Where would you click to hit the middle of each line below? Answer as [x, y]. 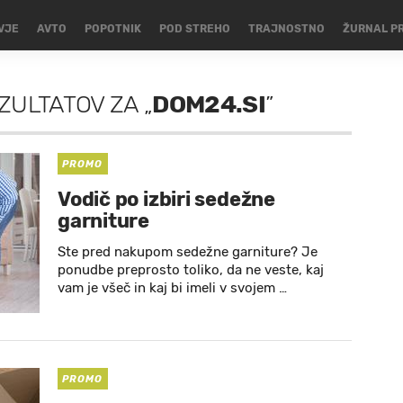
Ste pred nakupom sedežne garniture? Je [188, 252]
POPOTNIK [112, 29]
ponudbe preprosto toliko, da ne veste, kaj [191, 270]
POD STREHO [194, 29]
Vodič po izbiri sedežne [166, 199]
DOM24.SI [209, 104]
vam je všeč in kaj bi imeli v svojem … [172, 288]
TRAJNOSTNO [286, 29]
